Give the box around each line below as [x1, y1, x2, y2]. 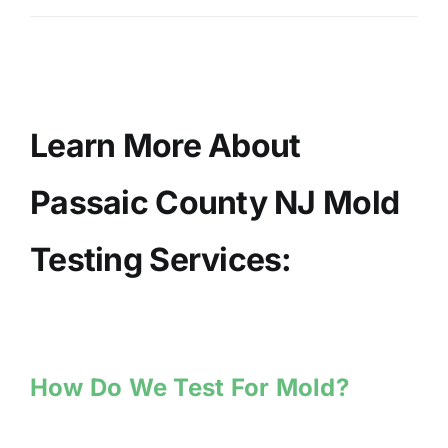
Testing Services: [30, 240, 292, 280]
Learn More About [30, 126, 301, 166]
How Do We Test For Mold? [30, 372, 349, 402]
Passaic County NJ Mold [30, 183, 400, 223]
